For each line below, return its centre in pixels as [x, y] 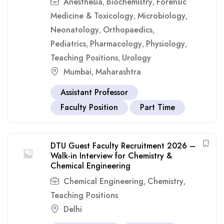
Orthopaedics [128, 30]
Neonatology [75, 30]
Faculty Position [89, 107]
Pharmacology [116, 44]
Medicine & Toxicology [92, 16]
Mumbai [77, 72]
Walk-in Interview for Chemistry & [111, 156]
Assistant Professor [94, 92]
